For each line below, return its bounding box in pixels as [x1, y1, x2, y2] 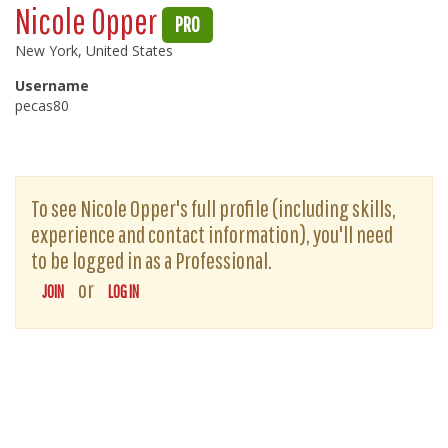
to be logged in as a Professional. [31, 246, 272, 274]
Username [15, 76, 89, 95]
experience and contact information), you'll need [31, 220, 393, 248]
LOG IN [108, 282, 139, 301]
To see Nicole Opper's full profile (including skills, [31, 194, 396, 222]
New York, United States [15, 41, 173, 60]
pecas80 [15, 96, 69, 115]
